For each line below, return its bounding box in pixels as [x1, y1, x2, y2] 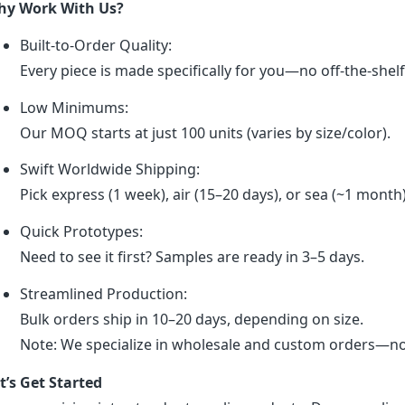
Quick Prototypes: [19, 221, 143, 242]
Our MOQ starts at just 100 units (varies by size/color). [19, 122, 391, 143]
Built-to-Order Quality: [19, 34, 172, 55]
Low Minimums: [19, 97, 128, 118]
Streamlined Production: [19, 283, 187, 304]
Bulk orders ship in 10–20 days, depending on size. [19, 308, 363, 329]
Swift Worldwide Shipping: [19, 159, 200, 180]
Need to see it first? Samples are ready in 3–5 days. [19, 247, 364, 268]
